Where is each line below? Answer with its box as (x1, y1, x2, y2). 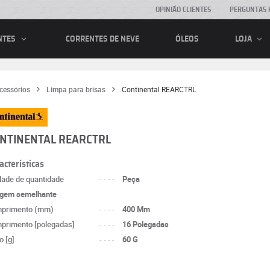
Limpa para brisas (46, 84, 105, 94)
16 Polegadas (122, 219, 169, 230)
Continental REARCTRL (121, 84, 196, 94)
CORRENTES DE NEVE (65, 34, 139, 43)
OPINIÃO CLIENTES (155, 6, 212, 13)
